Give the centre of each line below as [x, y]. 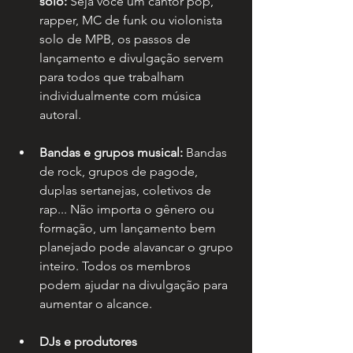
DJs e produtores [90, 342]
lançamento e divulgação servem [133, 58]
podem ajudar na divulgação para [135, 285]
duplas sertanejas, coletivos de [127, 191]
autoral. [60, 115]
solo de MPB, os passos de [117, 39]
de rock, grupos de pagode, [120, 172]
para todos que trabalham [113, 77]
